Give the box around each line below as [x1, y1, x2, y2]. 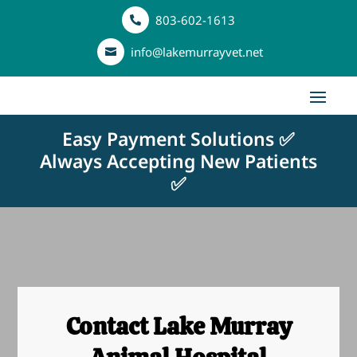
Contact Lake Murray [65, 311, 292, 342]
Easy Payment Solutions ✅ [62, 126, 295, 151]
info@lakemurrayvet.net [130, 43, 263, 60]
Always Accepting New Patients [39, 148, 317, 174]
